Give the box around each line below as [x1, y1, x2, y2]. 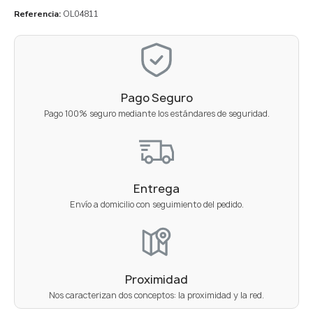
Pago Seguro [120, 89, 193, 105]
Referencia [14, 8, 59, 20]
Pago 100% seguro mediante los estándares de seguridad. [43, 107, 270, 119]
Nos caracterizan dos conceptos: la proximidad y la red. [49, 289, 264, 301]
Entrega [133, 180, 180, 196]
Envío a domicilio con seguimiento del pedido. [69, 198, 244, 210]
